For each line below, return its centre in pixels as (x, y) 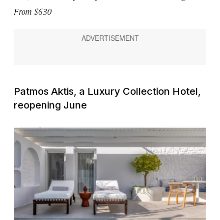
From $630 (33, 12)
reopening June (50, 105)
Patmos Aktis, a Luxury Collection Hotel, (107, 92)
